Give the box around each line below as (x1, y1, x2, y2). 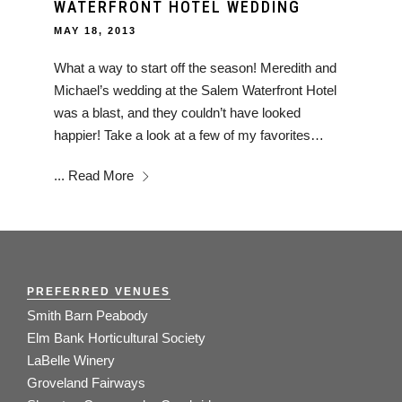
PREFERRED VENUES (27, 285, 170, 299)
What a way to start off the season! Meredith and (54, 60, 336, 75)
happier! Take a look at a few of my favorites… (54, 127, 324, 143)
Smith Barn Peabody (27, 308, 148, 324)
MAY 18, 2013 (54, 25, 136, 36)
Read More (68, 167, 134, 183)
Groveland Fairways (27, 375, 145, 391)
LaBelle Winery (27, 353, 115, 369)
